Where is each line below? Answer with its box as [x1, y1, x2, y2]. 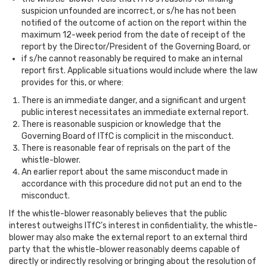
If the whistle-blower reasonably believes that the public [9, 209, 227, 219]
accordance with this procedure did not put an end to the [21, 179, 242, 189]
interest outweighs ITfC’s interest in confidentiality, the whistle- [9, 221, 257, 231]
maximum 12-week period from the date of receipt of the [21, 30, 246, 40]
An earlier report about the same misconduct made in [21, 167, 228, 177]
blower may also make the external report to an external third [9, 232, 247, 243]
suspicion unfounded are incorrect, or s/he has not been [21, 6, 236, 16]
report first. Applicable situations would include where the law [21, 66, 257, 76]
